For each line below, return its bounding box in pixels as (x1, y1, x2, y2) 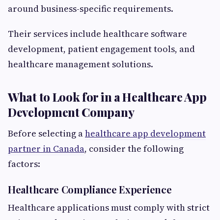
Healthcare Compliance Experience (8, 183, 172, 196)
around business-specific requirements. (8, 2, 173, 15)
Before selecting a (8, 127, 85, 140)
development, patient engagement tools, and (8, 43, 195, 55)
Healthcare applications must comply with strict (8, 201, 210, 214)
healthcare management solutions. (8, 58, 153, 71)
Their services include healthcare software (8, 27, 187, 40)
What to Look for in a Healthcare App (8, 89, 207, 105)
